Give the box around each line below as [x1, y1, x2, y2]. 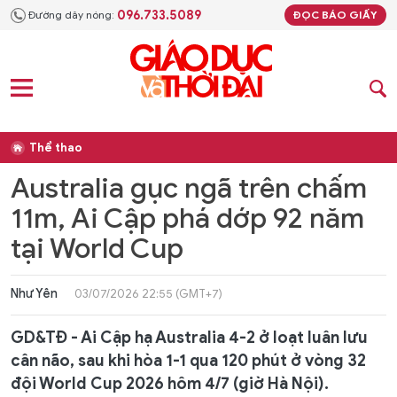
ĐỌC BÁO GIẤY [293, 8, 378, 21]
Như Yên [11, 286, 58, 301]
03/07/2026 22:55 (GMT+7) [74, 286, 222, 301]
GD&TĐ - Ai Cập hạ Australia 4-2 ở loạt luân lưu [11, 328, 368, 347]
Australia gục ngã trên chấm [11, 171, 367, 206]
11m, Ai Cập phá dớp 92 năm [11, 201, 364, 236]
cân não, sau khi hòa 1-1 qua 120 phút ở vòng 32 [11, 351, 366, 370]
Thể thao [29, 140, 82, 155]
